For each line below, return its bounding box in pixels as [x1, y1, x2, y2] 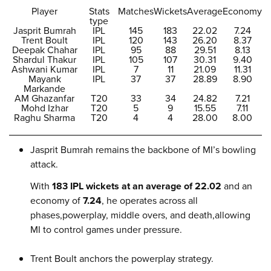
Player [31, 4, 57, 18]
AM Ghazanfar [15, 91, 74, 105]
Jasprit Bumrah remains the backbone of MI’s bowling [30, 143, 256, 157]
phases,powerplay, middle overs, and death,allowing [30, 208, 250, 222]
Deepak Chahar [11, 43, 77, 57]
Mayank [28, 72, 61, 86]
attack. [30, 157, 58, 171]
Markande [24, 82, 65, 96]
